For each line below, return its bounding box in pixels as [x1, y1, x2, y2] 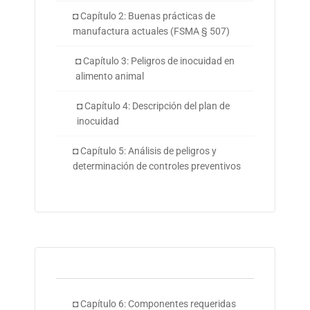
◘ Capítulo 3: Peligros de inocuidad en [75, 55, 235, 67]
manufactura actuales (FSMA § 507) [73, 26, 230, 37]
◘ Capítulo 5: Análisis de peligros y [72, 145, 217, 157]
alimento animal [75, 71, 144, 82]
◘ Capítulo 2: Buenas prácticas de [73, 10, 216, 22]
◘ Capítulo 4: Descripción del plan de [76, 100, 230, 112]
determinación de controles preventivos [72, 161, 241, 172]
